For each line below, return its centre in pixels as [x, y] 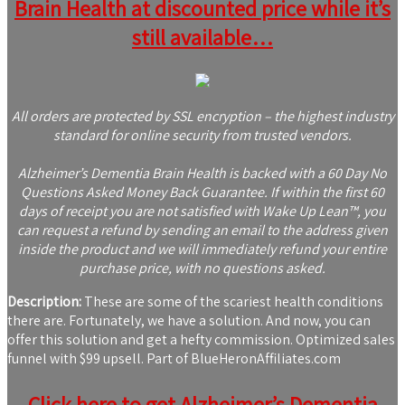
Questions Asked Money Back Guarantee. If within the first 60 [202, 193]
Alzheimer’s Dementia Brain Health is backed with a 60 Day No [202, 174]
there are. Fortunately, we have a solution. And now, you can [189, 321]
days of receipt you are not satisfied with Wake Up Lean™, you [202, 212]
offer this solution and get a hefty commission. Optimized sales [201, 340]
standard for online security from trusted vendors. [202, 136]
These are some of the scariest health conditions [232, 302]
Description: [44, 302]
